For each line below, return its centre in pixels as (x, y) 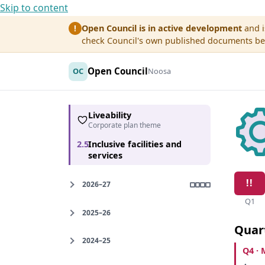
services (105, 156)
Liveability (109, 115)
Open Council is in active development (162, 28)
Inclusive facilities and (135, 144)
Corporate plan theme (124, 125)
